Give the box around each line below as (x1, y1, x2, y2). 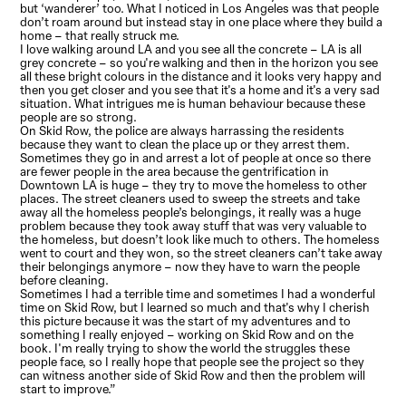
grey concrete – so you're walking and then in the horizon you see (20, 54, 379, 72)
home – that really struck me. (20, 27, 180, 44)
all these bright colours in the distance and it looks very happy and (20, 68, 382, 85)
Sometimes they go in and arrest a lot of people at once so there (20, 150, 372, 167)
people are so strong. (20, 109, 138, 126)
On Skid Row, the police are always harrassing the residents (20, 122, 345, 140)
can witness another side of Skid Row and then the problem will (20, 367, 366, 384)
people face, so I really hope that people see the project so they (20, 353, 365, 371)
